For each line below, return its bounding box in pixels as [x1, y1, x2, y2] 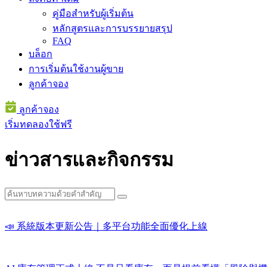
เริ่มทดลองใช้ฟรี [5, 119, 72, 129]
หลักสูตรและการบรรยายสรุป [52, 23, 172, 33]
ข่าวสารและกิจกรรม [5, 149, 173, 171]
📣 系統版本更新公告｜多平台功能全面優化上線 [5, 221, 207, 231]
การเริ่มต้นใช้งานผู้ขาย [29, 64, 123, 74]
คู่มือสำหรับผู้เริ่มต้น [52, 8, 133, 18]
